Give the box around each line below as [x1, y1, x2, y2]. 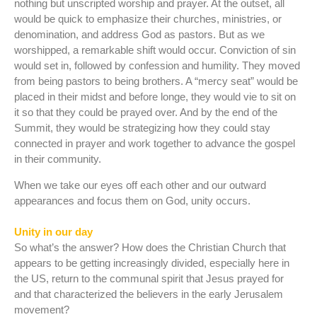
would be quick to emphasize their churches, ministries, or [14, 13, 282, 25]
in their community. [14, 153, 101, 166]
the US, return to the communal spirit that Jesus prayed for [14, 272, 284, 284]
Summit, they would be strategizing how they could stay [14, 122, 270, 134]
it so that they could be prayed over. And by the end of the [14, 106, 277, 119]
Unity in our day [14, 225, 93, 238]
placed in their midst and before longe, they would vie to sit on [14, 91, 296, 103]
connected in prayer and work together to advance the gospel [14, 137, 295, 150]
